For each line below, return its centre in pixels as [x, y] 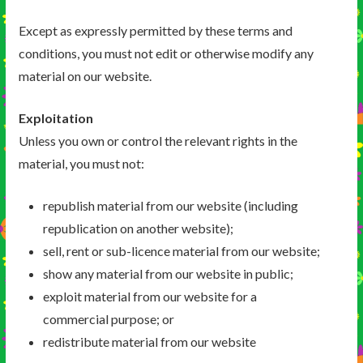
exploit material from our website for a [149, 297]
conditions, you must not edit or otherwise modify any [166, 53]
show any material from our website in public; [168, 274]
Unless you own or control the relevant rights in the [158, 141]
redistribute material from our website [149, 342]
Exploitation [56, 118]
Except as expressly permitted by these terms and [155, 31]
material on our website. [85, 76]
